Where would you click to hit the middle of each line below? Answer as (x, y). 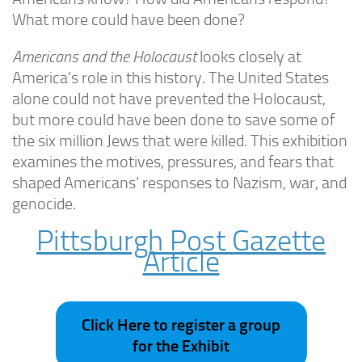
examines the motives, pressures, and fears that (173, 162)
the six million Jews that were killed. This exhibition (180, 141)
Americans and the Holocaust (104, 57)
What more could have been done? (128, 20)
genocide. (44, 204)
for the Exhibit (181, 345)
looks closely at (249, 57)
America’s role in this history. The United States (170, 78)
